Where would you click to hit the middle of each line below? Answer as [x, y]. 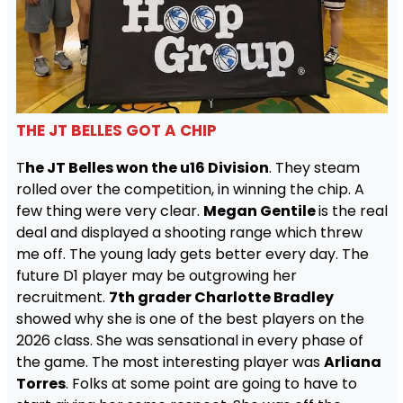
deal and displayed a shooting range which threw [189, 232]
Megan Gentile [260, 210]
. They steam [314, 167]
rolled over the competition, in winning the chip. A [190, 189]
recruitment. [62, 297]
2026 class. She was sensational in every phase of [189, 340]
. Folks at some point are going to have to [211, 383]
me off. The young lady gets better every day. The [192, 254]
